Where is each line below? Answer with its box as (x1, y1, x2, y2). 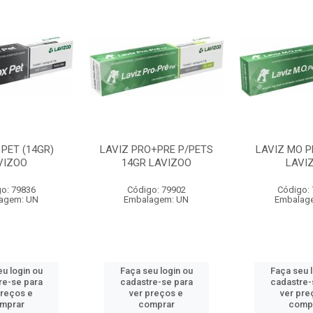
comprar (138, 299, 175, 310)
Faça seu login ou (119, 265, 193, 276)
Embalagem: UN (124, 194, 189, 205)
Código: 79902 (126, 184, 186, 195)
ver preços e (129, 288, 184, 298)
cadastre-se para (119, 277, 193, 287)
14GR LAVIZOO (121, 156, 191, 169)
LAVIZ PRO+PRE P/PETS (99, 143, 213, 156)
